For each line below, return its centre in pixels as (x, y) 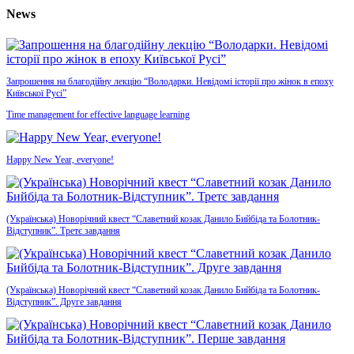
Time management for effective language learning (98, 115)
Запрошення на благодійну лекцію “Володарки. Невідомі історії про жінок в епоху (170, 82)
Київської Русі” (36, 94)
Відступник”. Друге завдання (64, 302)
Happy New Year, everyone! (60, 160)
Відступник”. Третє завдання (63, 231)
